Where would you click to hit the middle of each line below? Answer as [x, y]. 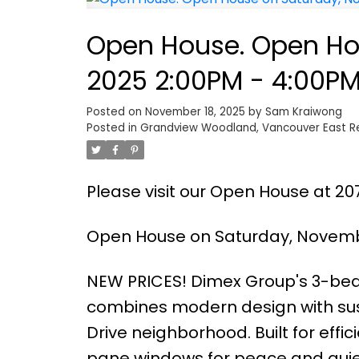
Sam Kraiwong [303, 111]
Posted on [115, 111]
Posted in [111, 127]
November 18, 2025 [195, 111]
